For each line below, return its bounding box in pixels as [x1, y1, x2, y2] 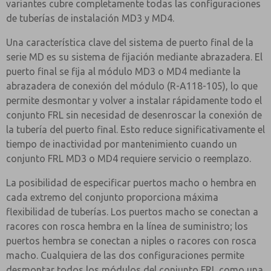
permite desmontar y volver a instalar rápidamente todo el [6, 95, 262, 106]
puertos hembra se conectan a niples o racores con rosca [6, 235, 256, 246]
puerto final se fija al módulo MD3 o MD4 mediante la [6, 66, 241, 77]
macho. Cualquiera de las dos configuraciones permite [6, 250, 244, 261]
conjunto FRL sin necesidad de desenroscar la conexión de [6, 109, 262, 120]
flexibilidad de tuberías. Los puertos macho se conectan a [6, 206, 258, 217]
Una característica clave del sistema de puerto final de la [6, 37, 253, 48]
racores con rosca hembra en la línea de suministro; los [6, 221, 248, 232]
